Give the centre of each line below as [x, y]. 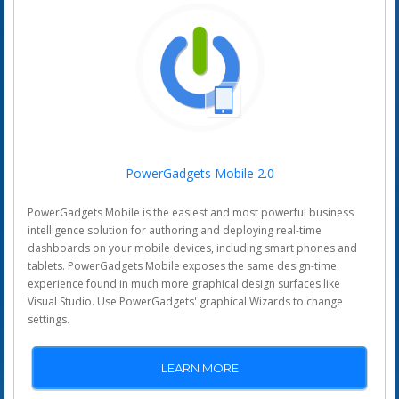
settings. [49, 319]
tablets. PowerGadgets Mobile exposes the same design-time [182, 266]
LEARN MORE [199, 368]
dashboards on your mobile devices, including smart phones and [192, 248]
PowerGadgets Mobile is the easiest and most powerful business [191, 212]
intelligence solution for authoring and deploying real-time [175, 230]
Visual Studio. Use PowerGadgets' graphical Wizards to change [185, 301]
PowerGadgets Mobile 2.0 [199, 173]
